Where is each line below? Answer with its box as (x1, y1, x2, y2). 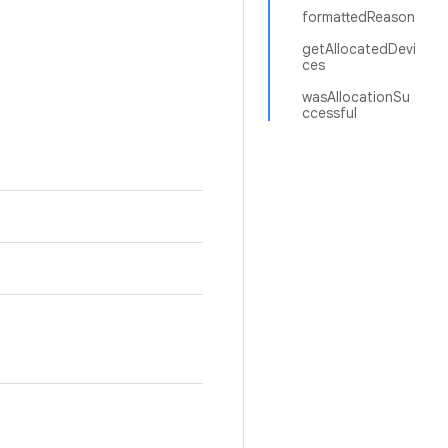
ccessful (302, 104, 357, 122)
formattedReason (302, 8, 415, 26)
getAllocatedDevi (302, 40, 416, 58)
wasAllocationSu (302, 88, 410, 106)
